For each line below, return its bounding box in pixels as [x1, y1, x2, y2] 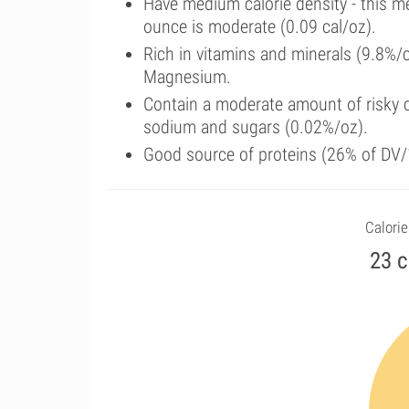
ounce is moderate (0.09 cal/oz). [143, 16, 376, 37]
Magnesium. [143, 66, 231, 88]
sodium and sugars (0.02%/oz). [143, 116, 368, 138]
